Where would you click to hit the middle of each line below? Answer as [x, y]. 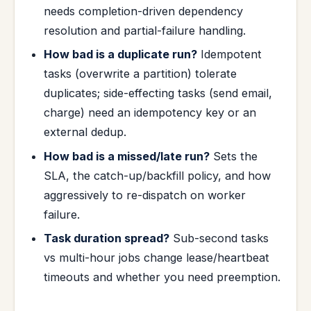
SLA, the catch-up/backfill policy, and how [158, 175]
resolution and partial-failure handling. [145, 31]
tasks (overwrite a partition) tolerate [141, 74]
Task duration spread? [107, 238]
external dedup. [85, 132]
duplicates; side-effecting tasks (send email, [158, 93]
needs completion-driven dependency [144, 11]
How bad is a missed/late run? [127, 156]
